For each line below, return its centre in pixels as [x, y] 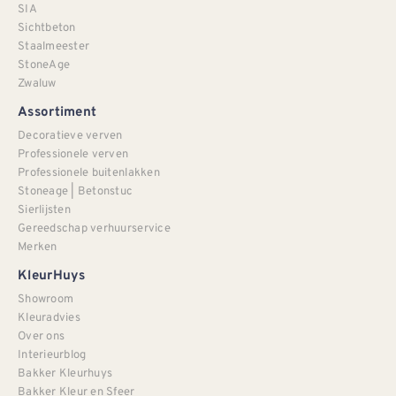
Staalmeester [54, 45]
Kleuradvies [49, 316]
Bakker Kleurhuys [65, 372]
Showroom [46, 298]
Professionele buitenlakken [89, 171]
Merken [38, 246]
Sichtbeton [47, 27]
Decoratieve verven [70, 134]
